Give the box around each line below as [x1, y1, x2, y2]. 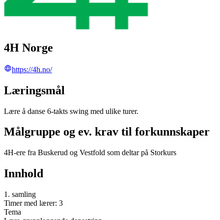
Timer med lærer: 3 [4, 199, 63, 208]
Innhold [4, 167, 43, 180]
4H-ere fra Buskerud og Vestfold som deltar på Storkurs [4, 148, 176, 157]
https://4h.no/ [12, 65, 52, 74]
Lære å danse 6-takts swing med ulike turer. [4, 107, 138, 115]
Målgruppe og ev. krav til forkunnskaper [4, 125, 210, 138]
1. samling [4, 190, 36, 199]
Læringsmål [4, 83, 65, 97]
